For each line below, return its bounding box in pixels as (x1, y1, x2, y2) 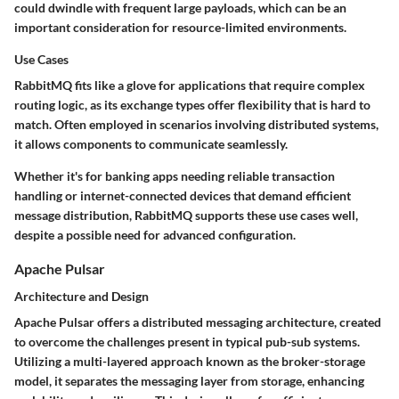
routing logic (14, 96, 85, 112)
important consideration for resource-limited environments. (14, 19, 346, 35)
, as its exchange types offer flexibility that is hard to (85, 96, 370, 112)
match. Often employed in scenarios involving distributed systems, (14, 116, 379, 132)
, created (334, 313, 381, 330)
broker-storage (281, 353, 365, 369)
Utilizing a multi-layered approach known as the (14, 353, 281, 369)
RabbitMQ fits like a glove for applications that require (14, 77, 317, 93)
